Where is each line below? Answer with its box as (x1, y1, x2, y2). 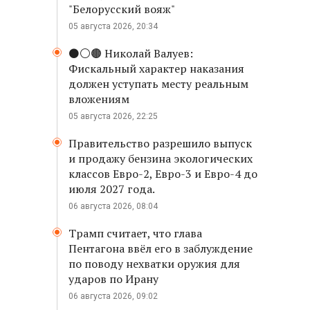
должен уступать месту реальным (69, 76, 248, 91)
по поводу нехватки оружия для (69, 256, 240, 271)
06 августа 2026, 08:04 (69, 201, 158, 211)
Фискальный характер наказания (69, 61, 244, 76)
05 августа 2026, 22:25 (69, 111, 158, 121)
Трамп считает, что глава (69, 226, 202, 241)
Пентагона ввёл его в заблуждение (69, 241, 253, 256)
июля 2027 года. (69, 181, 155, 197)
